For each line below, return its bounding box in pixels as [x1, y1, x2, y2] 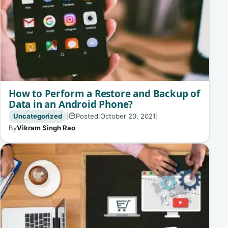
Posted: [75, 111, 100, 120]
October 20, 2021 [100, 111, 156, 120]
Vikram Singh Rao [17, 123, 75, 132]
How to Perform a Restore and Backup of [9, 87, 200, 100]
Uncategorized [13, 111, 62, 120]
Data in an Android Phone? [9, 97, 133, 111]
